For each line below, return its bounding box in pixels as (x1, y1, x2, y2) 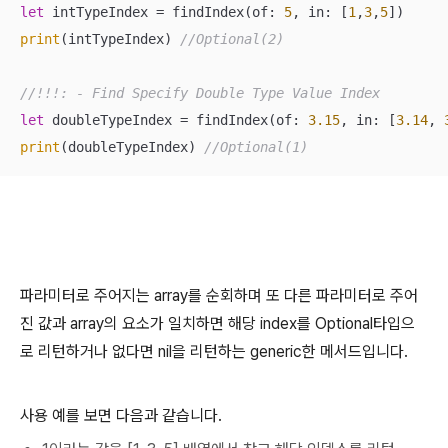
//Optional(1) (204, 138, 308, 155)
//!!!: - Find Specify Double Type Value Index (20, 84, 380, 101)
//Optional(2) (180, 30, 284, 47)
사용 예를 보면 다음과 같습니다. (20, 405, 222, 425)
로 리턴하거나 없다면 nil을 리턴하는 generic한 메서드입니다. (20, 341, 408, 361)
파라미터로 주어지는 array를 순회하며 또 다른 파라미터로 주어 (20, 285, 418, 305)
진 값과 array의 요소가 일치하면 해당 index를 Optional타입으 (20, 313, 415, 333)
